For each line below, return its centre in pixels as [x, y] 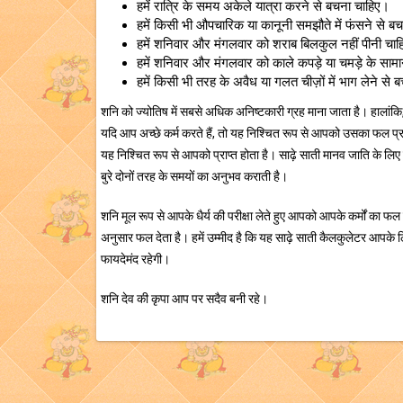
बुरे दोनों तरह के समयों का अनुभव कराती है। [194, 176]
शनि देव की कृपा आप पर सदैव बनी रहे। [184, 299]
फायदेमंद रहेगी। [135, 259]
